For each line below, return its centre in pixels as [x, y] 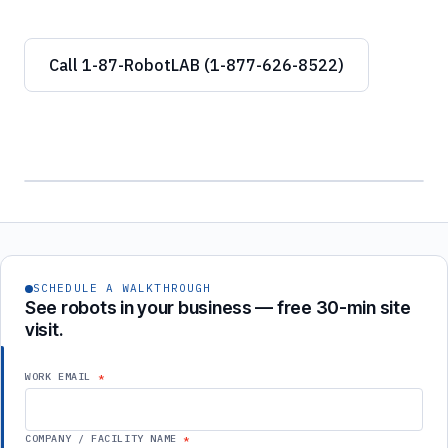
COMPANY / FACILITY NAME [101, 438]
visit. [44, 329]
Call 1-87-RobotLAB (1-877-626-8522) [196, 65]
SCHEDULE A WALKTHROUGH [122, 288]
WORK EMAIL [58, 376]
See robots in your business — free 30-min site [218, 307]
